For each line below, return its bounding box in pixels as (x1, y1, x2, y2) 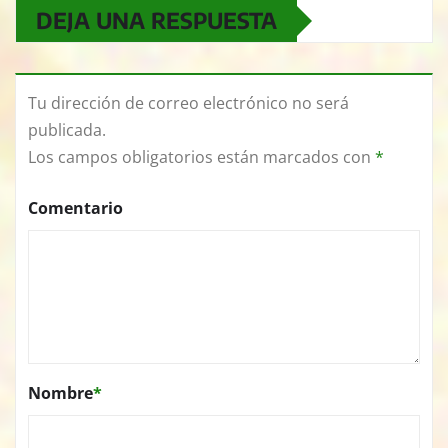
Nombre (28, 382, 93, 405)
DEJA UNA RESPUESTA (36, 6, 277, 35)
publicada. (28, 119, 106, 142)
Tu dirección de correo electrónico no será (28, 92, 349, 115)
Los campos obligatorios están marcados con (28, 146, 375, 169)
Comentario (28, 197, 123, 220)
